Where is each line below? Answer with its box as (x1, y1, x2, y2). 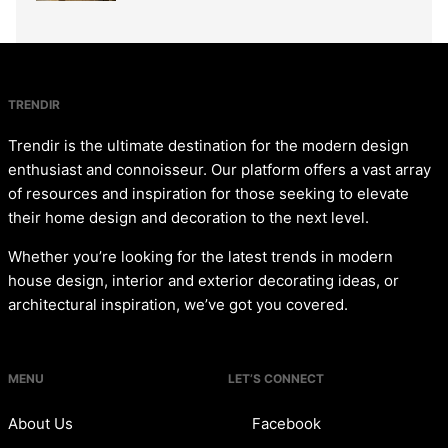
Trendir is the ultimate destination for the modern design (8, 136, 409, 156)
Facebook (248, 414, 322, 434)
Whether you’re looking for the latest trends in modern (8, 247, 393, 267)
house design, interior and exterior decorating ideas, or (8, 271, 399, 291)
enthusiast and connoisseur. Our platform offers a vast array (8, 160, 431, 180)
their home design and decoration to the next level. (8, 208, 369, 228)
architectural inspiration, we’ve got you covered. (8, 295, 348, 315)
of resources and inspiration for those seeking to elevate (8, 184, 409, 204)
